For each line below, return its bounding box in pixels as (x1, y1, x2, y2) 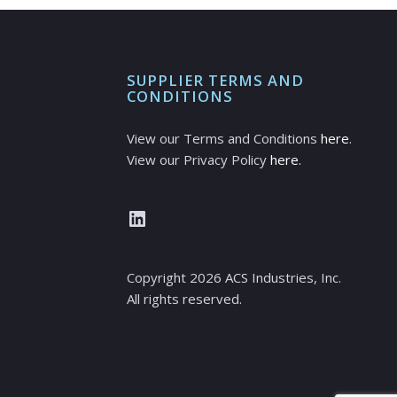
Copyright (126, 269, 190, 287)
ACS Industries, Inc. (221, 269, 341, 287)
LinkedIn (125, 202, 209, 232)
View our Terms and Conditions (126, 128, 321, 147)
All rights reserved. (126, 290, 242, 308)
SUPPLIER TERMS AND (126, 69, 304, 90)
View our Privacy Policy (126, 150, 270, 168)
